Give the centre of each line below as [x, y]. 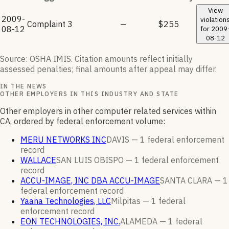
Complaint [46, 24]
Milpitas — [131, 201]
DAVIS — [123, 140]
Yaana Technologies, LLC [66, 201]
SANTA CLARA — [191, 181]
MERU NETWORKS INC [63, 140]
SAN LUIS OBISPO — [95, 160]
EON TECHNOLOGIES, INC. [70, 222]
